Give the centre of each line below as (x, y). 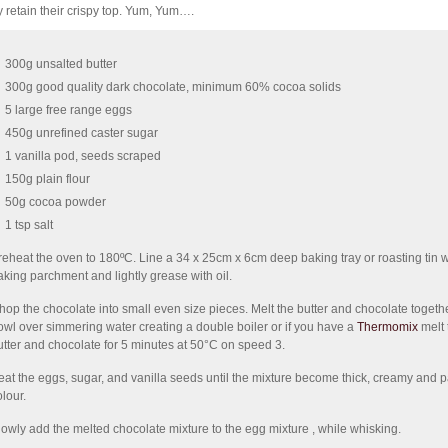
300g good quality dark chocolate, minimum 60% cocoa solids (173, 87)
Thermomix (387, 327)
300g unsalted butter (61, 64)
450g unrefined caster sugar (81, 133)
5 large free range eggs (68, 110)
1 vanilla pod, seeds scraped (83, 156)
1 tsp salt (29, 225)
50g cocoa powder (55, 202)
